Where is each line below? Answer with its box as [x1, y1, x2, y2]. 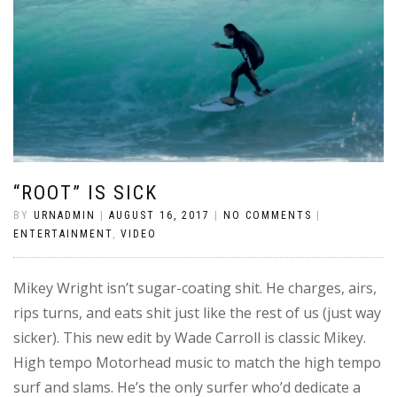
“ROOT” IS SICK [13, 181, 158, 204]
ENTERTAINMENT [13, 227, 113, 240]
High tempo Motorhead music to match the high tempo [13, 352, 381, 372]
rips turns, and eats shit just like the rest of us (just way [13, 302, 381, 323]
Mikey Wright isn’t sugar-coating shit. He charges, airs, [13, 277, 377, 298]
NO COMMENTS [223, 208, 312, 222]
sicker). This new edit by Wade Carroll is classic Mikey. [13, 327, 366, 347]
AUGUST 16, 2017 [109, 208, 210, 222]
